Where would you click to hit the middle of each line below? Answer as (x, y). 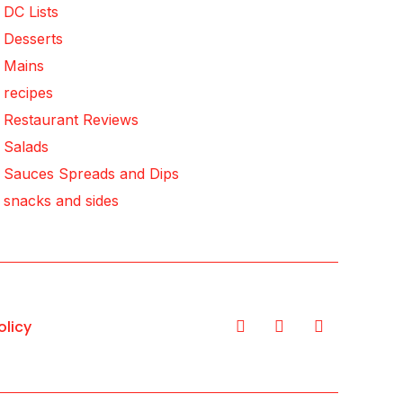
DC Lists (31, 12)
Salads (26, 147)
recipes (28, 93)
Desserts (33, 39)
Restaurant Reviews (71, 120)
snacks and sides (61, 201)
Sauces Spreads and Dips (91, 174)
